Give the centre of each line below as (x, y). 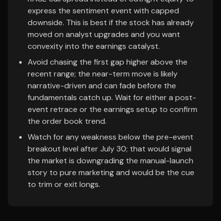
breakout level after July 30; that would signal (110, 149)
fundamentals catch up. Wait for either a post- (112, 97)
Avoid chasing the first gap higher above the (108, 62)
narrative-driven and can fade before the (102, 86)
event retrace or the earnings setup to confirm (112, 109)
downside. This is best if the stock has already (111, 22)
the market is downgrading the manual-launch (110, 161)
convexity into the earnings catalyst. (94, 46)
